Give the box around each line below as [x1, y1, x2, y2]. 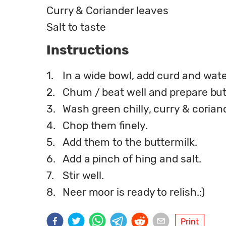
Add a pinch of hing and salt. [63, 152, 201, 165]
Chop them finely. [63, 119, 148, 132]
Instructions [46, 42, 129, 58]
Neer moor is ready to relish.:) [63, 185, 205, 198]
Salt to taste [46, 20, 106, 33]
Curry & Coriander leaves [46, 4, 168, 17]
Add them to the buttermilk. [63, 135, 197, 148]
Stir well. [63, 168, 104, 182]
